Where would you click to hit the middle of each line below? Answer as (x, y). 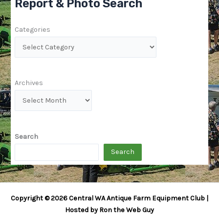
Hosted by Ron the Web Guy (109, 210)
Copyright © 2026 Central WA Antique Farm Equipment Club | (109, 198)
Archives (29, 83)
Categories (33, 29)
